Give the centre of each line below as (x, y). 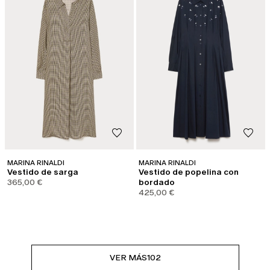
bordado (157, 183)
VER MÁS (128, 258)
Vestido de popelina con (189, 172)
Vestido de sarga (43, 172)
